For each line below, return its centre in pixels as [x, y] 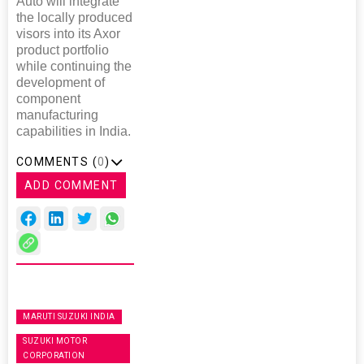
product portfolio [63, 50]
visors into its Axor [68, 34]
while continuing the [74, 67]
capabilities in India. [74, 132]
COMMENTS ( [57, 162]
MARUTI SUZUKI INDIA [69, 317]
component [48, 99]
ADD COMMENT [71, 186]
